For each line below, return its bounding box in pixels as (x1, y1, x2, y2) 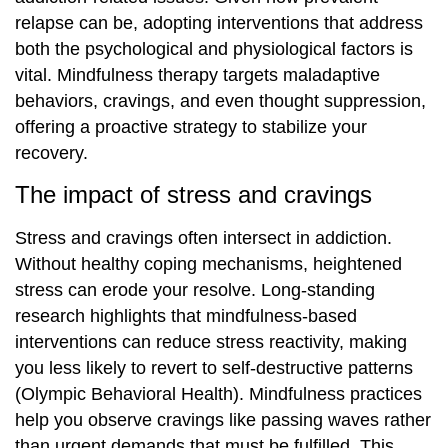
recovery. (15, 143, 88, 164)
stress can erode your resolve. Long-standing (15, 279, 375, 300)
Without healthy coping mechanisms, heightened (15, 253, 402, 274)
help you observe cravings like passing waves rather (15, 409, 431, 430)
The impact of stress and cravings (15, 180, 372, 208)
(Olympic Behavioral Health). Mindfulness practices (15, 383, 422, 404)
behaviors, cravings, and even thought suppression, (15, 91, 426, 112)
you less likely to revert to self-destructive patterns (15, 357, 413, 378)
